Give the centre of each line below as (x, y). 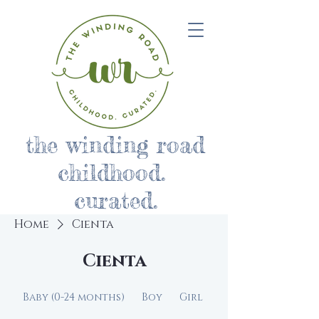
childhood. (115, 173)
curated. (115, 200)
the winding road (115, 145)
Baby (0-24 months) (74, 297)
